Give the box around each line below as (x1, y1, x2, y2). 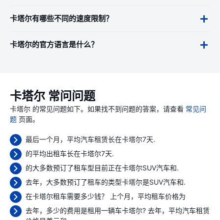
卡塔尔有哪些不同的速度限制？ (10, 14, 113, 23)
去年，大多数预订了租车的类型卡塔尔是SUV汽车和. (26, 178, 186, 186)
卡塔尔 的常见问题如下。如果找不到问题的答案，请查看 (10, 105, 186, 113)
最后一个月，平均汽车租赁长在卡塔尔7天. (26, 135, 155, 143)
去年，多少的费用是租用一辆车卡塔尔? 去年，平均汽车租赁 (26, 206, 210, 215)
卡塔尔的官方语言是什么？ (10, 40, 98, 49)
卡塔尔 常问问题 (10, 89, 95, 104)
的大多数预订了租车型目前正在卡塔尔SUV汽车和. (26, 164, 179, 172)
